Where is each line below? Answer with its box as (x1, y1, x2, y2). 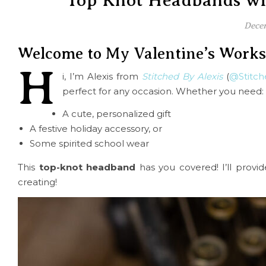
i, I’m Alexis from (62, 71, 142, 83)
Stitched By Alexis (141, 71, 223, 83)
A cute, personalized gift (62, 108, 171, 120)
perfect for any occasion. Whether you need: (62, 85, 264, 97)
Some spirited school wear (30, 138, 149, 150)
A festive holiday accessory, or (30, 123, 162, 135)
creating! (18, 176, 57, 188)
